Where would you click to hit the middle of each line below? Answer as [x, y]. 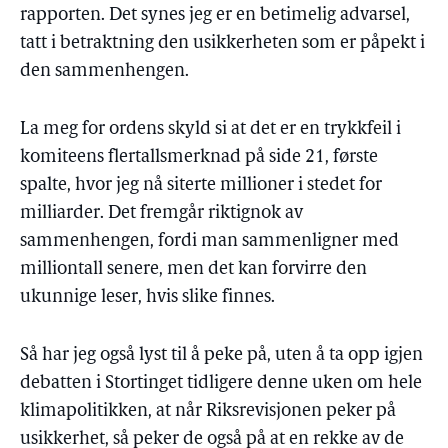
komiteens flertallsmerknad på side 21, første [199, 157]
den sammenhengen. [104, 71]
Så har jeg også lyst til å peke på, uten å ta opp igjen [221, 355]
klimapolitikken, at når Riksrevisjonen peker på [208, 411]
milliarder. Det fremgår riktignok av [161, 213]
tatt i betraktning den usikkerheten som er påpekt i [222, 43]
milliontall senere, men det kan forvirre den [193, 269]
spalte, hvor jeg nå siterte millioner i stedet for [201, 185]
